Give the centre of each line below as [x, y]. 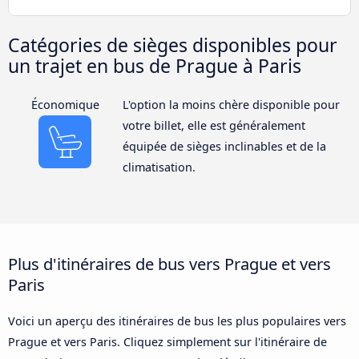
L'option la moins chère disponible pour [231, 105]
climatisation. [159, 167]
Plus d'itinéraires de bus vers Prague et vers [169, 264]
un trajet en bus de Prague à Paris [155, 66]
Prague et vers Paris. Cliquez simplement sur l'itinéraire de [167, 342]
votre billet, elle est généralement [214, 126]
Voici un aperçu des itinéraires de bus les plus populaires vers [177, 321]
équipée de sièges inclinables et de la [224, 147]
